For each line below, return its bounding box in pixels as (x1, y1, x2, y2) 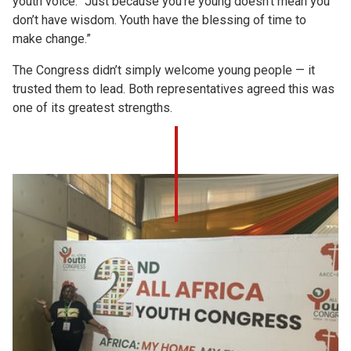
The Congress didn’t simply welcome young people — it (13, 62, 315, 78)
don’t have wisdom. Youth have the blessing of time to (13, 12, 306, 27)
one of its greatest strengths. (13, 100, 172, 115)
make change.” (13, 31, 91, 46)
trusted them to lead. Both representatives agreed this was (13, 81, 335, 96)
